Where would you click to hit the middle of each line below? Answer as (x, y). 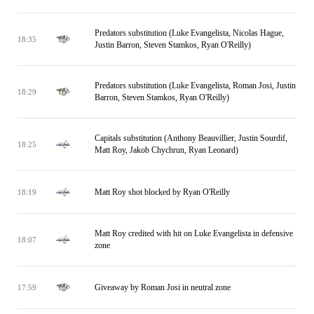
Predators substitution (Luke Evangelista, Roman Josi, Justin (195, 86)
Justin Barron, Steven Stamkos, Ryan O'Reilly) (173, 45)
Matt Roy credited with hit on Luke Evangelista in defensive (194, 233)
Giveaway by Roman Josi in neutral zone (163, 287)
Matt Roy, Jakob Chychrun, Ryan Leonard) (166, 150)
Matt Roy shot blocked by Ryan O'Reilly (162, 192)
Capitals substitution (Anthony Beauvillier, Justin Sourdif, (191, 138)
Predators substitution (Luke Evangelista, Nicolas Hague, (189, 33)
